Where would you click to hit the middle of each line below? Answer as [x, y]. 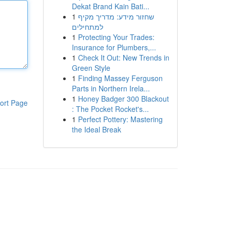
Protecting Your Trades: [116, 37]
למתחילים [87, 27]
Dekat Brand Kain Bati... [110, 6]
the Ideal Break [96, 129]
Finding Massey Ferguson [120, 78]
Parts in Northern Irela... [111, 88]
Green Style [91, 68]
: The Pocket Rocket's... [110, 109]
